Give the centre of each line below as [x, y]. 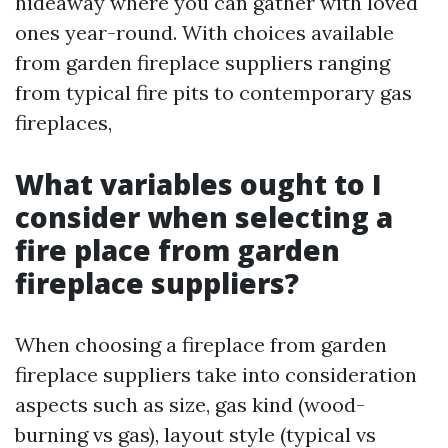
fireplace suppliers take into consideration [216, 375]
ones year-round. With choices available [204, 33]
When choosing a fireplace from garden [201, 345]
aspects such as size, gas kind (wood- [190, 405]
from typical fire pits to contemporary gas [213, 93]
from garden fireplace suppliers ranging [202, 63]
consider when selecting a [204, 217]
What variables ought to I [198, 184]
